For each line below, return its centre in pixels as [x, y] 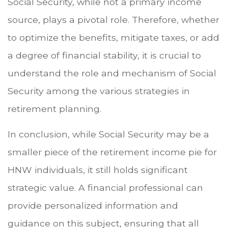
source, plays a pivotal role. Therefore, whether [113, 19]
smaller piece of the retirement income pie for [112, 152]
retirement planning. [54, 108]
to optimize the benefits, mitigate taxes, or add [113, 37]
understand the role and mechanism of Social [112, 73]
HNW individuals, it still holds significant [98, 169]
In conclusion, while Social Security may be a [108, 134]
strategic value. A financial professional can [105, 187]
